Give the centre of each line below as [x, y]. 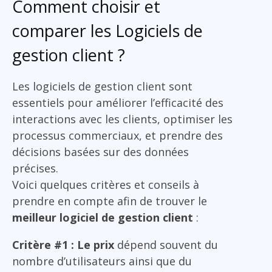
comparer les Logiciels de [107, 30]
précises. [35, 168]
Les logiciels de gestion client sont [102, 86]
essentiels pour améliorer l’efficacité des [118, 102]
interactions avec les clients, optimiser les [122, 119]
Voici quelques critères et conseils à [106, 184]
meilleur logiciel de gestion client [104, 217]
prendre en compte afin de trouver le [110, 201]
